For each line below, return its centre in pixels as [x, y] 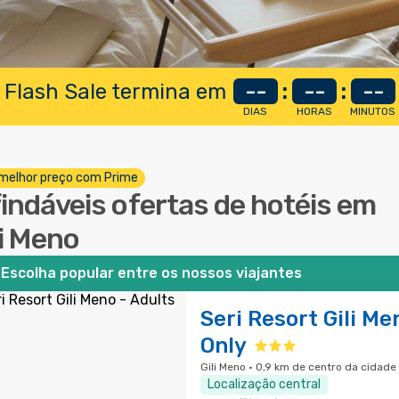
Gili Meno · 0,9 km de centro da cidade [298, 367]
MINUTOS [373, 111]
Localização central [264, 384]
